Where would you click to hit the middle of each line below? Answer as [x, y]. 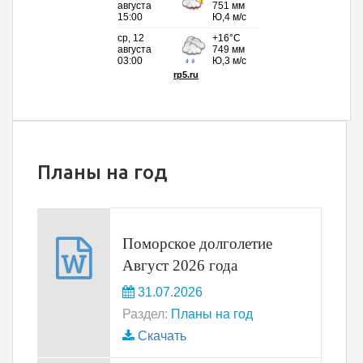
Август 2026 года [180, 265]
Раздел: [145, 314]
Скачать [162, 336]
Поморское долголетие [197, 243]
